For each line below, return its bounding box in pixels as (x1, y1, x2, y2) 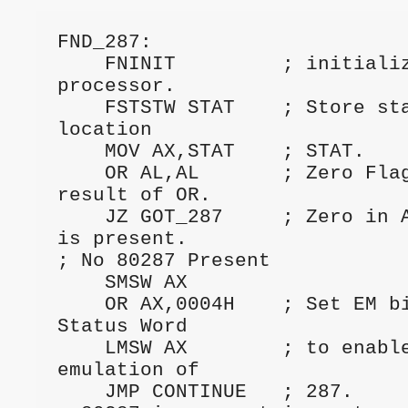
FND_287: (56, 31, 164, 53)
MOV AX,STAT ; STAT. (104, 140, 365, 162)
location (56, 118, 152, 140)
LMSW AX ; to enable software (56, 337, 105, 359)
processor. (56, 75, 176, 97)
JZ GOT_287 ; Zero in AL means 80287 (56, 206, 105, 228)
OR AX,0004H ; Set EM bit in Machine (56, 293, 105, 315)
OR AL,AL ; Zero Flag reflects (56, 162, 105, 184)
